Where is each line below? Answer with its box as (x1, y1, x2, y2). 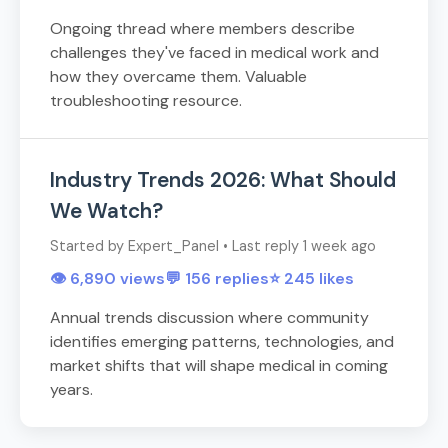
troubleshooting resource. (50, 90, 242, 112)
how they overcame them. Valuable (50, 66, 307, 88)
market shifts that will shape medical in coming (50, 355, 388, 377)
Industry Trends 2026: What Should (50, 166, 396, 194)
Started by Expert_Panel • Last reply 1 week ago (50, 237, 376, 256)
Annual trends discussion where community (50, 307, 369, 329)
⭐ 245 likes (269, 268, 354, 290)
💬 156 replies (165, 268, 269, 290)
